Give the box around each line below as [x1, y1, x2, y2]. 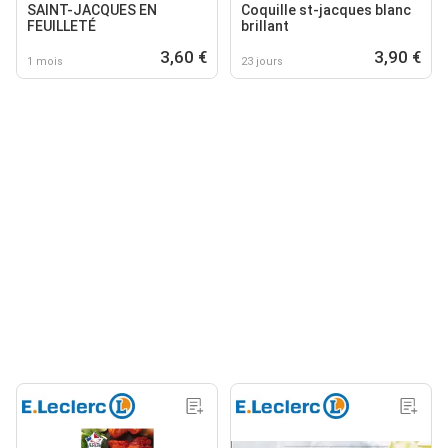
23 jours [241, 54, 283, 68]
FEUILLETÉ [27, 17, 96, 34]
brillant [241, 17, 289, 34]
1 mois [27, 54, 63, 68]
